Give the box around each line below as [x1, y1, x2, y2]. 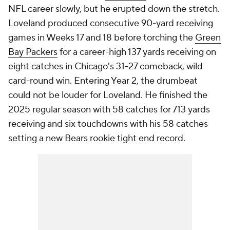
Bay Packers [8, 46, 57, 58]
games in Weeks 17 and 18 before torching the [8, 32, 195, 44]
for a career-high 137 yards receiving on [57, 46, 216, 58]
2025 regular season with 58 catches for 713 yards [8, 104, 210, 116]
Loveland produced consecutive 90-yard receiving [8, 17, 213, 29]
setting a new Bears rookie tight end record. [8, 132, 187, 144]
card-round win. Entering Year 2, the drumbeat [8, 75, 198, 87]
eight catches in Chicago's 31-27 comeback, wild [8, 61, 203, 72]
